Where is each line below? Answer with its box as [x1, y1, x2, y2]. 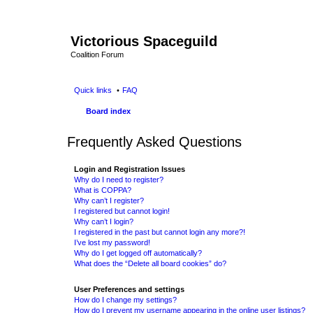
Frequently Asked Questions [67, 133, 242, 150]
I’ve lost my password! [74, 238, 150, 247]
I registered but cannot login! [74, 206, 170, 215]
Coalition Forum [71, 50, 124, 59]
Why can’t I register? [74, 196, 144, 205]
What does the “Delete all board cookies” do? [74, 259, 226, 268]
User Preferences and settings [74, 284, 184, 293]
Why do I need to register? [74, 175, 163, 184]
